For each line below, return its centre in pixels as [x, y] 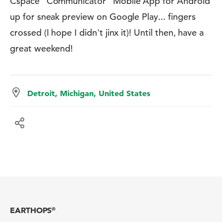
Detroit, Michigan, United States [89, 93]
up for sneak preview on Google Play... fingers [103, 17]
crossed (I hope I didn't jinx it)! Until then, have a [107, 32]
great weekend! [42, 48]
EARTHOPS [31, 210]
